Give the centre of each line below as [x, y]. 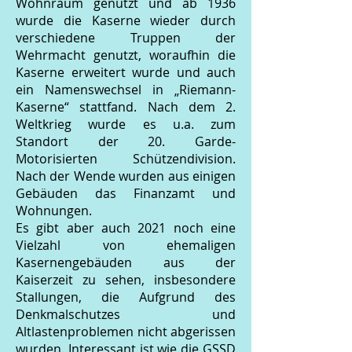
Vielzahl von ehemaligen [126, 245]
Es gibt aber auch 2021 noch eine [126, 228]
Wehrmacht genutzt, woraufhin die [126, 55]
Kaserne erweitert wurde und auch [126, 72]
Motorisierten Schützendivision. [126, 159]
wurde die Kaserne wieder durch [126, 20]
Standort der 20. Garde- [126, 141]
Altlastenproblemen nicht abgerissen [126, 332]
